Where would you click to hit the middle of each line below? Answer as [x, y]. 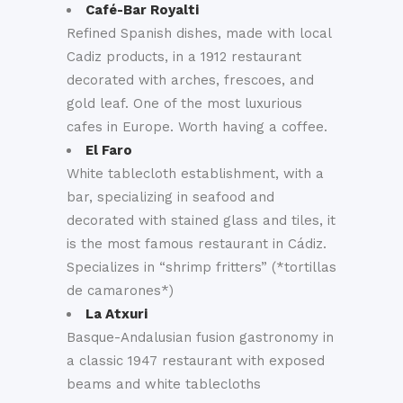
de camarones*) [120, 291]
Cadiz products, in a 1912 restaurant [184, 57]
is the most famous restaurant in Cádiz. [197, 244]
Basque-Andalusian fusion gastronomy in [200, 337]
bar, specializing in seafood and [170, 197]
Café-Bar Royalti [142, 10]
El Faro [109, 150]
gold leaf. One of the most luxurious [184, 103]
